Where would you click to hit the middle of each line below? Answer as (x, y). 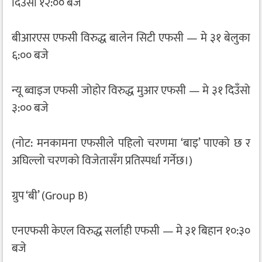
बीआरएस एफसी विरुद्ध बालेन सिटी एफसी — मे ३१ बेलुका (131, 38)
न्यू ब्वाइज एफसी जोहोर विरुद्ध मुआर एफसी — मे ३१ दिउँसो (131, 91)
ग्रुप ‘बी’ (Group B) (50, 196)
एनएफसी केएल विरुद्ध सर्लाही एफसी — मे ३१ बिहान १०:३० (131, 231)
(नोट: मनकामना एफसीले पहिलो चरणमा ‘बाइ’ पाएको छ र (131, 144)
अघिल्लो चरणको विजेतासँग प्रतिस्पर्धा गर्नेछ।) (102, 161)
